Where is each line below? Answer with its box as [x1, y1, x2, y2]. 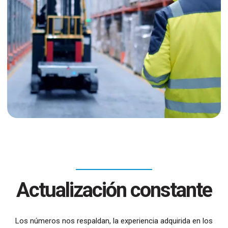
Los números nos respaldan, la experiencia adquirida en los [15, 216, 213, 225]
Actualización [16, 178, 126, 202]
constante [126, 178, 212, 202]
